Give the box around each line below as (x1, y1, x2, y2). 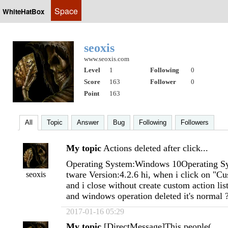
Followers (181, 119, 209, 126)
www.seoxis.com (84, 55, 129, 63)
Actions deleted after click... (103, 143, 208, 153)
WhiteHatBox (3, 7, 44, 16)
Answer (77, 119, 99, 126)
